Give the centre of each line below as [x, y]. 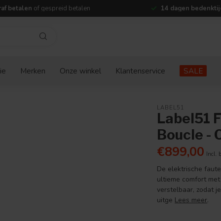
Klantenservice [140, 71]
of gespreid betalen [61, 8]
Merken [33, 71]
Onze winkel [80, 71]
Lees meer [191, 200]
